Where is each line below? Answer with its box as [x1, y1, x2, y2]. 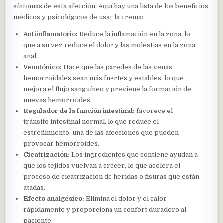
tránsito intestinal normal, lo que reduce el [23, 117, 159, 125]
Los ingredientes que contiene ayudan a [70, 150, 198, 158]
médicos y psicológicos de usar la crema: [13, 13, 144, 21]
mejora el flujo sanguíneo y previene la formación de [23, 85, 192, 93]
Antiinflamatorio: [23, 30, 78, 38]
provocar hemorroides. [23, 139, 100, 147]
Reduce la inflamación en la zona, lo [78, 30, 191, 38]
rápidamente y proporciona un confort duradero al [23, 205, 187, 213]
